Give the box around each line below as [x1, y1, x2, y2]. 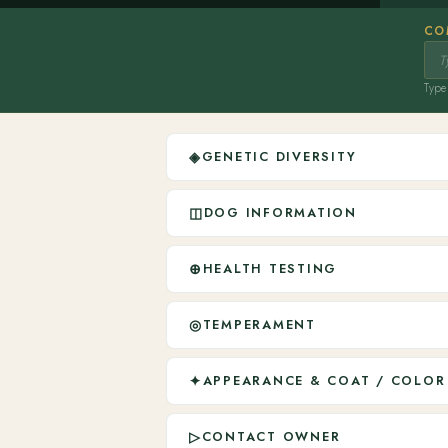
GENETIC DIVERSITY [201, 148, 357, 166]
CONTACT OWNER [201, 428, 341, 446]
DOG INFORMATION [203, 204, 357, 222]
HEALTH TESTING [202, 260, 338, 278]
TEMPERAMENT [202, 316, 316, 334]
